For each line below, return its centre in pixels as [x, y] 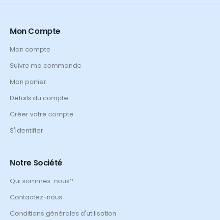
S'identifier [27, 131]
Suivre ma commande [46, 66]
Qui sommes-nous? [42, 181]
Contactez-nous [36, 197]
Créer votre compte [42, 114]
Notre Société [36, 163]
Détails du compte [39, 98]
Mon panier [28, 82]
